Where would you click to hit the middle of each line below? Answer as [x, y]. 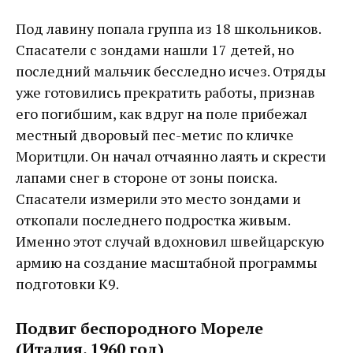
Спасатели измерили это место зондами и [158, 198]
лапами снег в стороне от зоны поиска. [146, 177]
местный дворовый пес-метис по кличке [155, 134]
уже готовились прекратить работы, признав [165, 92]
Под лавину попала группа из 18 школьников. [168, 28]
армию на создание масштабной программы [167, 262]
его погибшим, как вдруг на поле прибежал [162, 113]
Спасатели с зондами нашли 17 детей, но [155, 49]
